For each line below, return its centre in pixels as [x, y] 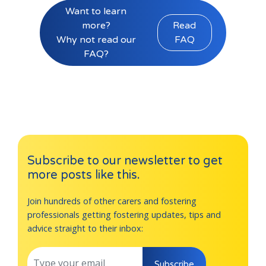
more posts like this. [84, 175]
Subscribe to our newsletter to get [125, 161]
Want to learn [96, 12]
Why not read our [96, 40]
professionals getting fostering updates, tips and [124, 215]
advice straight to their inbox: [85, 229]
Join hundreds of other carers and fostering [112, 201]
